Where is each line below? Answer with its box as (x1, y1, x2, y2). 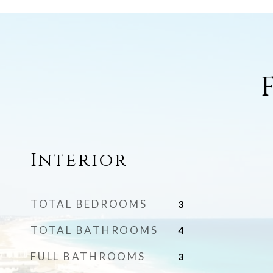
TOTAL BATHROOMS (30, 224, 158, 236)
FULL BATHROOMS (30, 250, 146, 263)
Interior (30, 149, 128, 172)
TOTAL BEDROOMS (30, 197, 147, 210)
